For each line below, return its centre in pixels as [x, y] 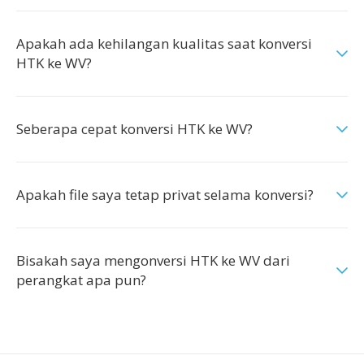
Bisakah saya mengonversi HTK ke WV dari [153, 260]
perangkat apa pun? [81, 280]
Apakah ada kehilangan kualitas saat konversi [164, 43]
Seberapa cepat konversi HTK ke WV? [134, 129]
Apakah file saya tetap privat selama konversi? [165, 195]
